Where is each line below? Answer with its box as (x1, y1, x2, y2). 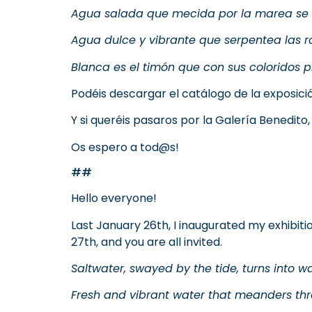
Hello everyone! (71, 190, 157, 207)
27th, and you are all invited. (71, 233, 222, 250)
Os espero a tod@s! (71, 139, 179, 155)
